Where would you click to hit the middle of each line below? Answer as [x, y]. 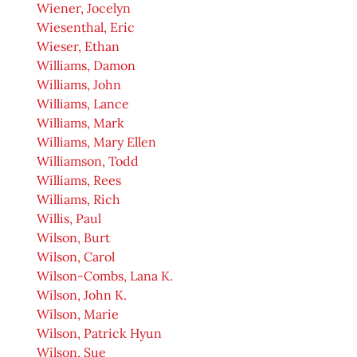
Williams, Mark [80, 123]
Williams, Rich [78, 200]
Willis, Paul [69, 219]
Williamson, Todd [88, 161]
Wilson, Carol [76, 257]
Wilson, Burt [73, 238]
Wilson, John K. [82, 295]
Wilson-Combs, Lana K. [105, 276]
